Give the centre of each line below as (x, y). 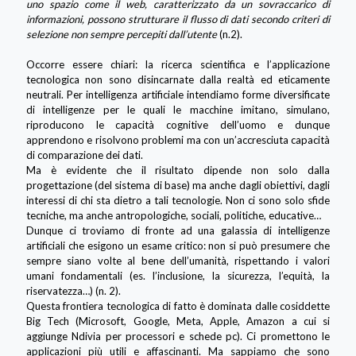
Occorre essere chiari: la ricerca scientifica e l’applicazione (178, 64)
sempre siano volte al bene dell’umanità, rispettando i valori (178, 260)
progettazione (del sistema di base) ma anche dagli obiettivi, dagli (178, 185)
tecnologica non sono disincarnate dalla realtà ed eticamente (178, 79)
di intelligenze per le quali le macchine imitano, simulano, (178, 109)
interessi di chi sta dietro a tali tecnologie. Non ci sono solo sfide (178, 200)
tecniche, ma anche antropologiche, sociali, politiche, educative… (174, 215)
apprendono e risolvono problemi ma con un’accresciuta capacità (178, 139)
